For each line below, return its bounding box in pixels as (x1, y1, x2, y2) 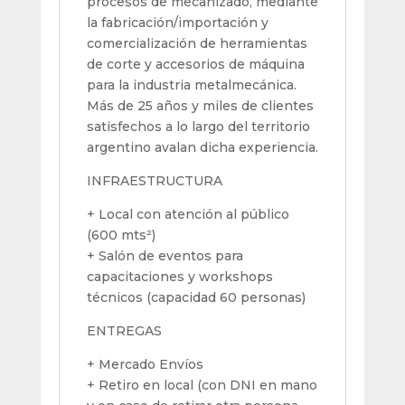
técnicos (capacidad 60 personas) (86, 288, 306, 306)
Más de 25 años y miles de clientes (86, 97, 314, 114)
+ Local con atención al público (86, 205, 289, 222)
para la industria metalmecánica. (86, 76, 297, 93)
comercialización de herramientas (86, 34, 307, 52)
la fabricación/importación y (86, 14, 268, 31)
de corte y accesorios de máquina (86, 55, 305, 72)
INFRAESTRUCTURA (86, 172, 222, 189)
